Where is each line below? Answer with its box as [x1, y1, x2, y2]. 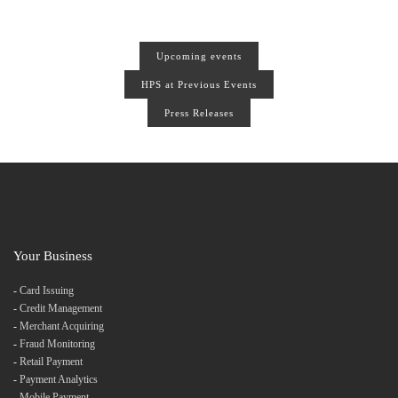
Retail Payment [20, 354, 83, 368]
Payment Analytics [20, 372, 98, 386]
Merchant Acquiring [20, 319, 104, 332]
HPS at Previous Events [141, 78, 257, 90]
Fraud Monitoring [20, 337, 95, 350]
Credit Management [20, 301, 102, 314]
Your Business [13, 248, 92, 263]
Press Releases [164, 107, 234, 118]
